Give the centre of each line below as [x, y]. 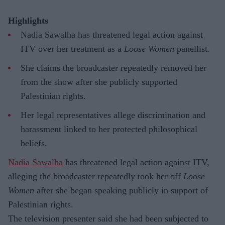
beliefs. [34, 143]
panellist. [192, 49]
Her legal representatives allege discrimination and [113, 115]
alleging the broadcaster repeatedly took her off [96, 177]
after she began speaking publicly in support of [121, 191]
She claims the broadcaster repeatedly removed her [114, 68]
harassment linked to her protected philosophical [109, 129]
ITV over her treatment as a [72, 49]
